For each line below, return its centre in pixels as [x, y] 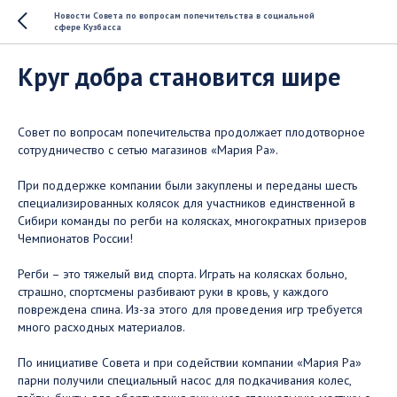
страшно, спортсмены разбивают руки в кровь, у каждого [173, 292]
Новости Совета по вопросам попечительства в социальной [184, 16]
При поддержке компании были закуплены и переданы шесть [187, 185]
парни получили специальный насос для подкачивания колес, [184, 380]
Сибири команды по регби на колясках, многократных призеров [192, 221]
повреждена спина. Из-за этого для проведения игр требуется [190, 309]
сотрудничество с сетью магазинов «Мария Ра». [148, 150]
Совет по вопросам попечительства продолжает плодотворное [191, 132]
